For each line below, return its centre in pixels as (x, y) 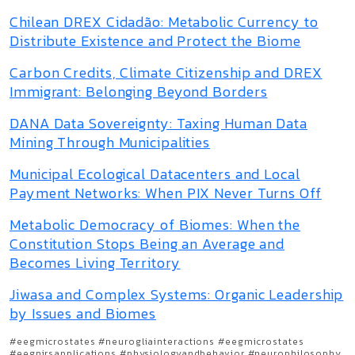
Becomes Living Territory (95, 263)
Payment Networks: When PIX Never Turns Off (166, 193)
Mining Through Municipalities (110, 142)
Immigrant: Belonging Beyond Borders (139, 92)
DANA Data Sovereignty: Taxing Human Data (158, 123)
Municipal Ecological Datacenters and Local (155, 174)
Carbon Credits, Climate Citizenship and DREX (166, 73)
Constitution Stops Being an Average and (147, 244)
